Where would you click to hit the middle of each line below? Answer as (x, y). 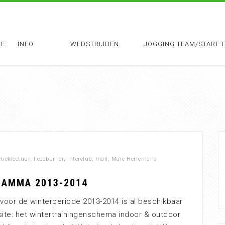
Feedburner (49, 159)
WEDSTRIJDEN (95, 44)
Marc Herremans (134, 159)
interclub (80, 159)
